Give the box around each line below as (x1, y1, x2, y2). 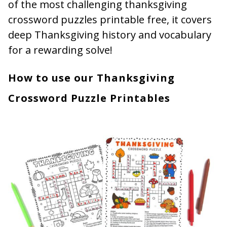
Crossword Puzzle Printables (8, 91, 170, 105)
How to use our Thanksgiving (8, 70, 175, 85)
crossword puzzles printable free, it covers (8, 12, 212, 26)
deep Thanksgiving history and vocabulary (8, 27, 211, 42)
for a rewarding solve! (8, 43, 112, 57)
